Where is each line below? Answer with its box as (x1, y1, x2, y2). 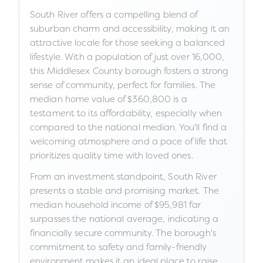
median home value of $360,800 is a (30, 93, 187, 104)
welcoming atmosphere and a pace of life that (30, 136, 227, 147)
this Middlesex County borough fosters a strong (30, 65, 229, 76)
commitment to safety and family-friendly (30, 241, 207, 252)
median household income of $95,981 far (30, 199, 201, 210)
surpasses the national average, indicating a (30, 213, 218, 224)
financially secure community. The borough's (30, 227, 216, 238)
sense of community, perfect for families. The (30, 79, 216, 90)
